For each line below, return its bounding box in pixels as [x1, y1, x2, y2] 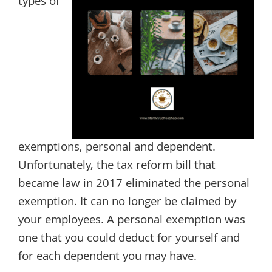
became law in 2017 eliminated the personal [18, 174, 250, 194]
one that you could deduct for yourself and [18, 229, 240, 249]
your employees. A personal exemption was [18, 211, 245, 231]
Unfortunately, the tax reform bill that [18, 156, 216, 176]
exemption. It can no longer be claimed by [18, 192, 236, 212]
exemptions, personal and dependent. [18, 138, 216, 158]
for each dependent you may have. [18, 247, 197, 267]
